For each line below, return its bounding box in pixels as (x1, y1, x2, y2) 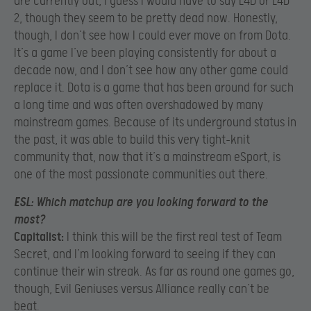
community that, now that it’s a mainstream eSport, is (14, 150, 280, 165)
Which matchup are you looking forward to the (33, 194, 268, 210)
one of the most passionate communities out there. (14, 167, 268, 183)
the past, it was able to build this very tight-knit (14, 133, 250, 148)
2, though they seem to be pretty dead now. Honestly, (14, 11, 278, 26)
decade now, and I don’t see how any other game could (14, 63, 288, 78)
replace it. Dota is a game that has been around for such (14, 81, 294, 96)
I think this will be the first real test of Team (64, 229, 282, 244)
